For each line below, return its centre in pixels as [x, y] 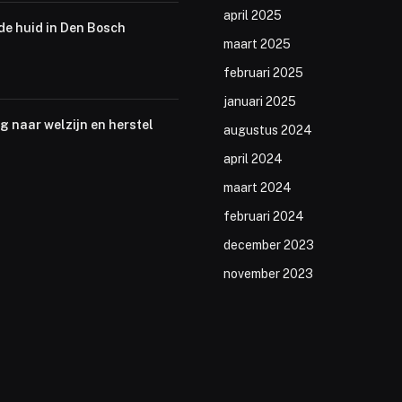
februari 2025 [263, 73]
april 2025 [253, 16]
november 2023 [268, 274]
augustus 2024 [268, 131]
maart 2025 [257, 44]
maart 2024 [258, 188]
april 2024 [253, 159]
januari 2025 [260, 102]
